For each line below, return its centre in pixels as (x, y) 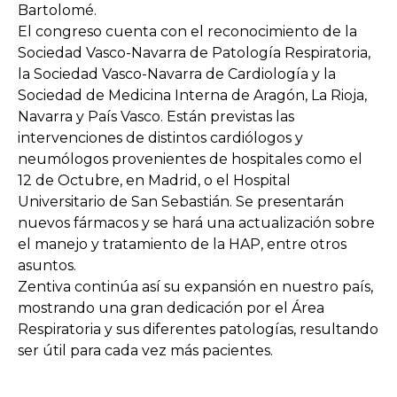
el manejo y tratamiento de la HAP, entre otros (182, 244)
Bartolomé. (57, 10)
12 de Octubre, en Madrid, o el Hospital (154, 180)
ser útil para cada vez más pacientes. (145, 350)
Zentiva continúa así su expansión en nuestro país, (195, 287)
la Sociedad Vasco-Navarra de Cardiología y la (177, 74)
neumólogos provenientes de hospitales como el (190, 159)
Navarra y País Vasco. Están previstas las (156, 117)
